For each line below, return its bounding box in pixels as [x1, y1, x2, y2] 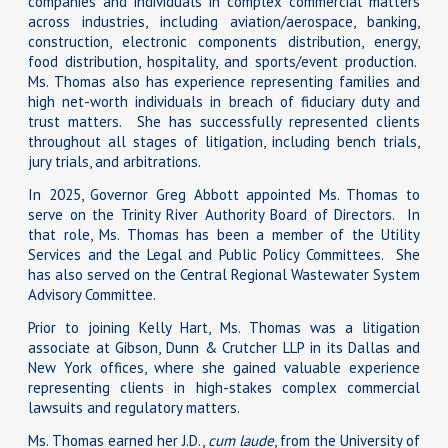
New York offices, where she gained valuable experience [28, 358, 420, 378]
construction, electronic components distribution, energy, [28, 32, 420, 52]
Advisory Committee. [28, 285, 156, 305]
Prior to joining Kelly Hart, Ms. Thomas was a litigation [28, 318, 420, 338]
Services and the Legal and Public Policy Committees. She [28, 245, 420, 265]
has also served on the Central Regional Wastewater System [28, 265, 420, 285]
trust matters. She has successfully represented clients [28, 112, 420, 132]
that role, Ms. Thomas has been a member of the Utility [28, 225, 420, 245]
